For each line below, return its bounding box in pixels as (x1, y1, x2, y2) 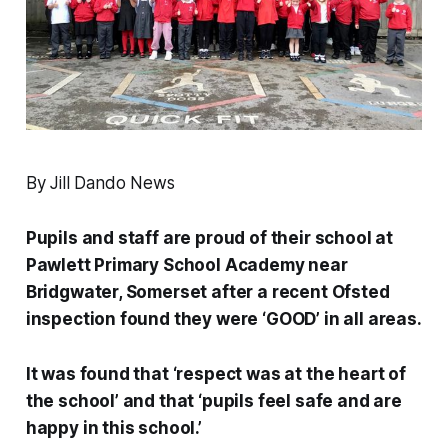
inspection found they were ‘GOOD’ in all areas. (25, 309, 422, 330)
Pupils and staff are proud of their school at (25, 228, 394, 249)
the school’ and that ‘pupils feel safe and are (25, 391, 402, 412)
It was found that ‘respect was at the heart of (25, 364, 406, 385)
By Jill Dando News (25, 173, 175, 194)
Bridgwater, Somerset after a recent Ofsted (25, 282, 390, 303)
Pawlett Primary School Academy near (25, 255, 348, 276)
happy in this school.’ (25, 418, 202, 439)
